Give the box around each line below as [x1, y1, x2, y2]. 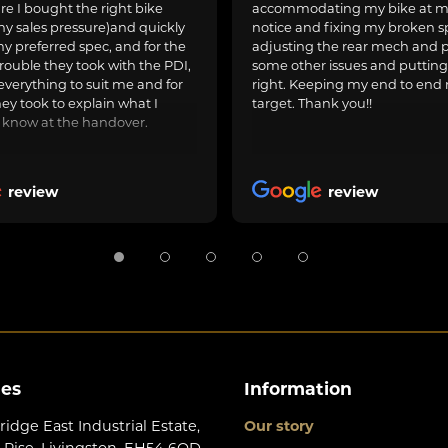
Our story [244, 417, 314, 436]
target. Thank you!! [251, 94, 372, 111]
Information [244, 378, 352, 400]
